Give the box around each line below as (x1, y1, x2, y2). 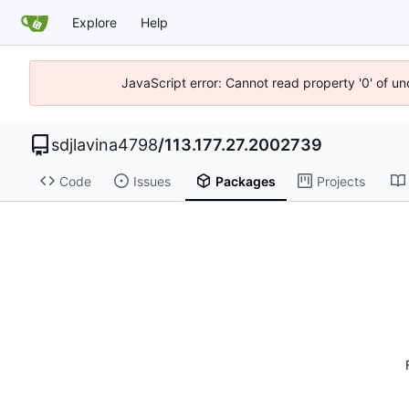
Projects (316, 173, 365, 189)
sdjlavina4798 (51, 135, 158, 154)
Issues (132, 173, 171, 189)
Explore (72, 14, 117, 30)
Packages (215, 173, 276, 189)
